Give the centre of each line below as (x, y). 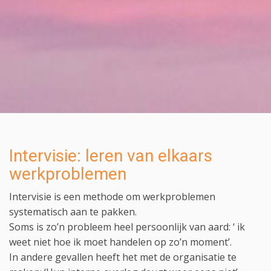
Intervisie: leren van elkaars (111, 156)
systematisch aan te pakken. (73, 212)
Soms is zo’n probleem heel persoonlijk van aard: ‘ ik (127, 227)
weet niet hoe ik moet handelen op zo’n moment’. (120, 242)
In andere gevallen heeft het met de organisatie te (123, 257)
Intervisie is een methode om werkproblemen (112, 197)
